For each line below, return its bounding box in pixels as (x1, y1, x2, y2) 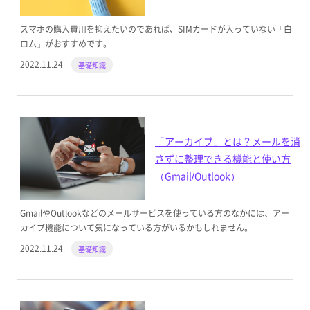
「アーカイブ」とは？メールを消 (155, 134, 300, 148)
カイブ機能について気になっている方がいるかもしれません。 (19, 221, 253, 234)
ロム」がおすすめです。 (19, 37, 111, 50)
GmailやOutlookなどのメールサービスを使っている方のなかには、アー (19, 207, 289, 219)
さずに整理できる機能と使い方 (155, 151, 291, 165)
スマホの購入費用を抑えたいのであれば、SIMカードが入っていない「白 (19, 23, 292, 35)
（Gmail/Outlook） (155, 168, 240, 183)
